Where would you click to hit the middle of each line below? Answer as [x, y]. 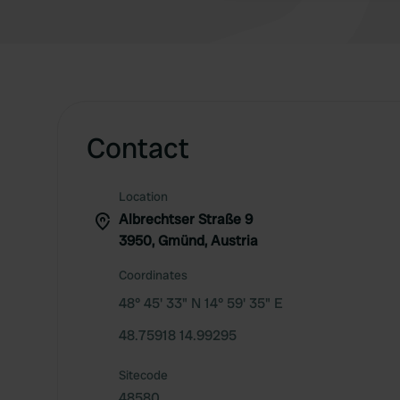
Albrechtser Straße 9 [186, 219]
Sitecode [143, 375]
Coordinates [153, 275]
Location [143, 196]
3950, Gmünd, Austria [188, 241]
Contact [138, 148]
